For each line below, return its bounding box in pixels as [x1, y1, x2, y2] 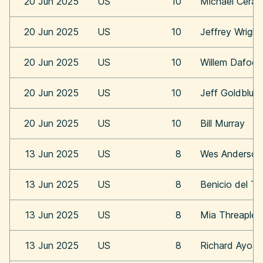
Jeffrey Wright [200, 26, 261, 38]
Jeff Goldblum [200, 87, 261, 99]
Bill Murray [200, 117, 245, 129]
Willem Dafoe [200, 56, 257, 68]
